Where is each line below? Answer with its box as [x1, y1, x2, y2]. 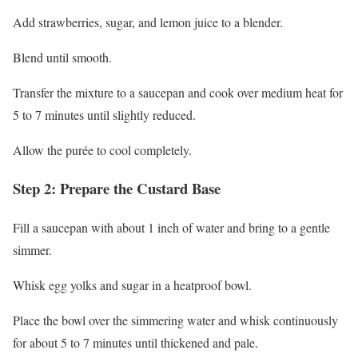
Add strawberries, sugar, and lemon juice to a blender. [13, 13, 283, 30]
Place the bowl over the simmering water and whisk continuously [13, 312, 338, 329]
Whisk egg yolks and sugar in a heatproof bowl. [13, 276, 252, 294]
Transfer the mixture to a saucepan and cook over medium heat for [13, 83, 343, 101]
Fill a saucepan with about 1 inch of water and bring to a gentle [13, 219, 330, 237]
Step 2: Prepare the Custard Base [13, 177, 221, 200]
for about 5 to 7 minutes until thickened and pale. [13, 334, 258, 352]
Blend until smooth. [13, 48, 112, 66]
